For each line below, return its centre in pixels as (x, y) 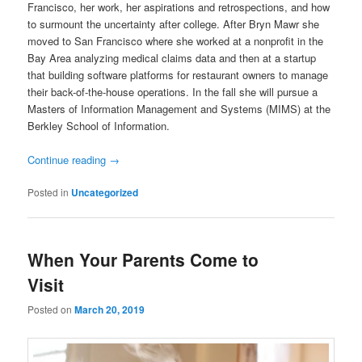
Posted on (51, 309)
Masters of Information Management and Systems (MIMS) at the (179, 109)
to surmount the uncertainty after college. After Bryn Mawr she (174, 24)
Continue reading (69, 160)
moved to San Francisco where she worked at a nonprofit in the (176, 41)
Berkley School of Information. (101, 126)
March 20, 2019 (110, 309)
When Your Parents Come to (143, 259)
